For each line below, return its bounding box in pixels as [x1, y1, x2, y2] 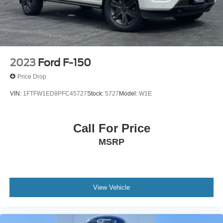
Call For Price [73, 121, 150, 135]
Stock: [87, 90, 105, 98]
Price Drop [17, 73, 46, 80]
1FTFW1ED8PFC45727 [23, 90, 87, 98]
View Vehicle [93, 184, 130, 192]
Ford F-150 [38, 57, 91, 69]
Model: [119, 90, 139, 98]
